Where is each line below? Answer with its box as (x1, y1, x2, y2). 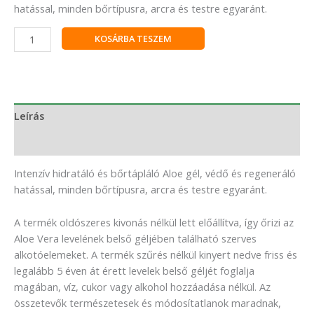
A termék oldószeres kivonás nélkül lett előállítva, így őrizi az (14, 214, 294, 229)
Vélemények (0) (14, 135, 90, 149)
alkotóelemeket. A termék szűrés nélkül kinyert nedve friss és (14, 247, 297, 261)
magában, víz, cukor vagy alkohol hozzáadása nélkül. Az (14, 279, 271, 294)
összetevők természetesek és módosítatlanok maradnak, (14, 295, 281, 310)
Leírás (14, 109, 44, 123)
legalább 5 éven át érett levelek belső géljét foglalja (14, 263, 254, 278)
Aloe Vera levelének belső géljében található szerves (14, 231, 257, 245)
